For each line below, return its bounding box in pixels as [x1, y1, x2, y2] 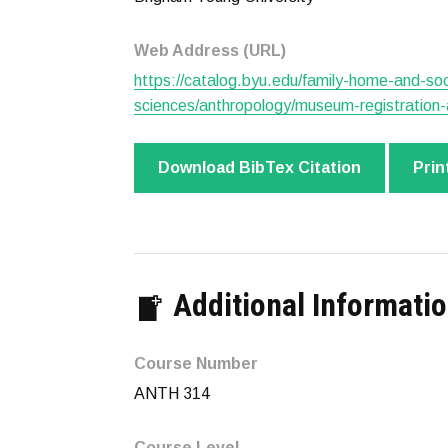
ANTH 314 [134, 385, 210, 402]
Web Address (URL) [134, 42, 286, 59]
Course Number [134, 355, 258, 372]
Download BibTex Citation [158, 159, 361, 176]
